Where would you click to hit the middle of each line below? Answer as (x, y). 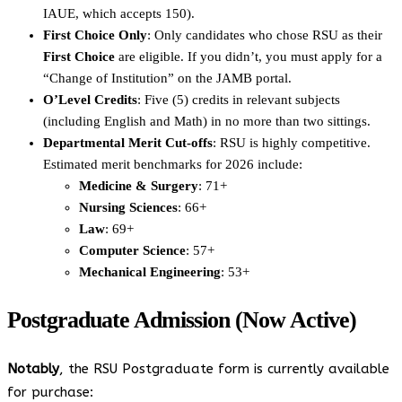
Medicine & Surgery (139, 185)
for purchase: (50, 392)
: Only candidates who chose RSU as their (265, 35)
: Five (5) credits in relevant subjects (239, 99)
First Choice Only (95, 35)
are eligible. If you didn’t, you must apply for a (249, 56)
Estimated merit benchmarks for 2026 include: (173, 164)
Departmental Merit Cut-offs (128, 142)
